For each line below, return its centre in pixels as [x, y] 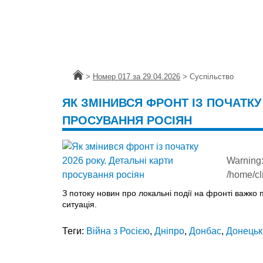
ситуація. [80, 204]
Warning [244, 160]
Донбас [205, 231]
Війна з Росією [118, 231]
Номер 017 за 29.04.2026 [136, 76]
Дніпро [169, 231]
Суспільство [212, 76]
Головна [87, 76]
